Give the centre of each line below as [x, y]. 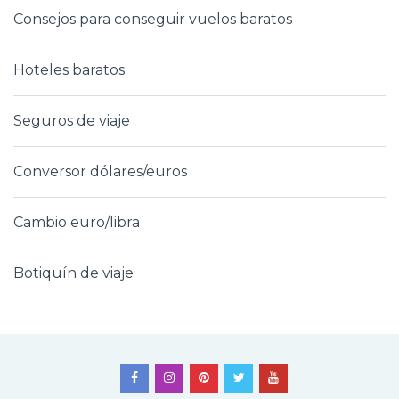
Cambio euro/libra [77, 222]
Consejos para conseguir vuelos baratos [153, 19]
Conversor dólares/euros [100, 171]
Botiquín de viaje [73, 273]
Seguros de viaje [72, 120]
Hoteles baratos [69, 69]
